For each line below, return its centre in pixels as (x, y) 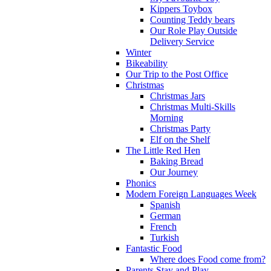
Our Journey (174, 172)
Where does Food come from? (208, 259)
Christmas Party (180, 128)
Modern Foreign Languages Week (191, 194)
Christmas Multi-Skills (193, 106)
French (163, 226)
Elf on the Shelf (180, 139)
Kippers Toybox (181, 8)
